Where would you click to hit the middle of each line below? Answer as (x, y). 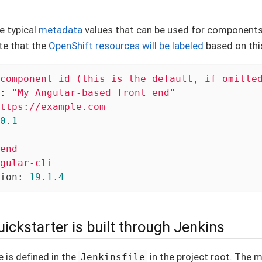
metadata (61, 30)
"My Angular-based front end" (93, 93)
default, (175, 79)
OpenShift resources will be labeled (126, 45)
